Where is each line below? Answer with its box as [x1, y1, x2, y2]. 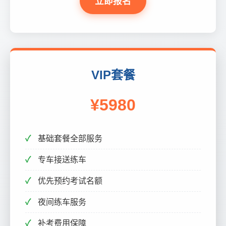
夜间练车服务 [38, 198, 86, 206]
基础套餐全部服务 [38, 134, 102, 143]
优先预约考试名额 [38, 177, 102, 185]
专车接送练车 [38, 155, 86, 164]
